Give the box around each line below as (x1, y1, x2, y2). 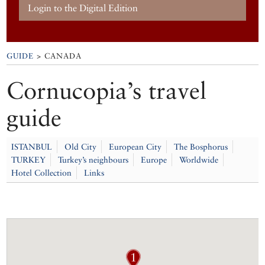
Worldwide (179, 155, 219, 165)
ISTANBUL (11, 142, 53, 152)
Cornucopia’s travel (7, 76, 207, 105)
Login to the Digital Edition (28, 2, 138, 14)
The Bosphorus (174, 142, 228, 152)
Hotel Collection (11, 168, 72, 178)
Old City (64, 142, 97, 152)
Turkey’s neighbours (58, 155, 129, 165)
